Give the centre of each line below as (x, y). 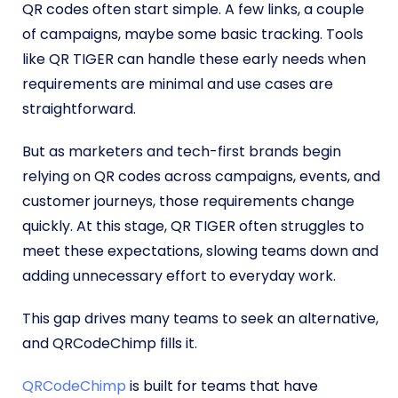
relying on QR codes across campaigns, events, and (201, 176)
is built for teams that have (222, 386)
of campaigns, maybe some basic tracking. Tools (193, 34)
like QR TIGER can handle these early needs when (194, 59)
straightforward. (79, 109)
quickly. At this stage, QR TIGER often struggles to (193, 226)
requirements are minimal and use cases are (178, 84)
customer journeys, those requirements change (188, 201)
